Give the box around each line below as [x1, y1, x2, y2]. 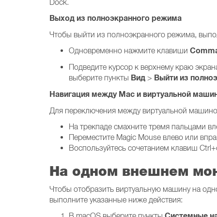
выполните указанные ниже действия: [49, 195, 183, 204]
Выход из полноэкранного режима [49, 13, 182, 23]
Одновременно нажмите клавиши [69, 46, 190, 55]
